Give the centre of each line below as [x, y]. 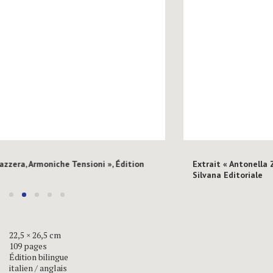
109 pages [28, 246]
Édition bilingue [39, 257]
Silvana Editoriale [130, 175]
